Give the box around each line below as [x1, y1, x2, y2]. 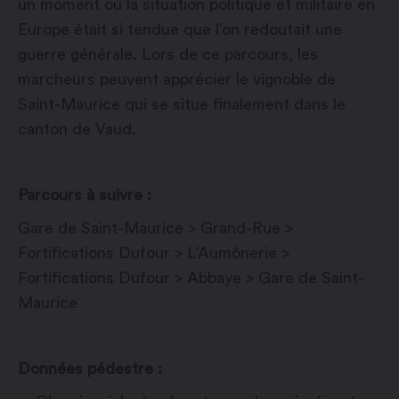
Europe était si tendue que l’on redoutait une [18, 21, 342, 38]
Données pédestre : [18, 361, 162, 378]
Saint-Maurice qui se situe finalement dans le [18, 96, 346, 113]
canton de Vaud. [18, 121, 136, 138]
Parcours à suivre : [18, 187, 151, 204]
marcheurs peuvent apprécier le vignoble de [18, 71, 336, 88]
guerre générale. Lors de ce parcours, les [18, 46, 318, 63]
